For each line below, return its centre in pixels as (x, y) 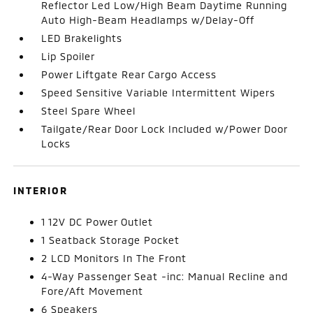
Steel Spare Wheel (89, 110)
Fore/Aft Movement (93, 291)
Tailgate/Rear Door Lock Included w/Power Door (165, 129)
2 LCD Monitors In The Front (114, 258)
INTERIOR (41, 190)
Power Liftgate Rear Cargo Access (129, 74)
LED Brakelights (82, 38)
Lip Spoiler (68, 56)
